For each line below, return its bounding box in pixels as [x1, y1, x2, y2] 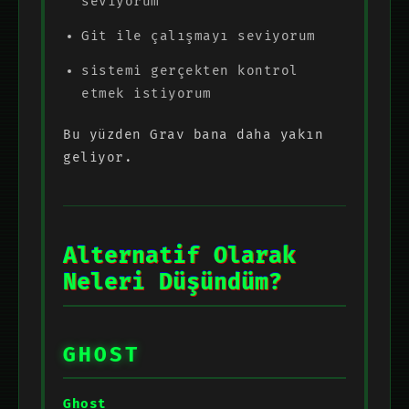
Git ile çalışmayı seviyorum [81, 27, 316, 44]
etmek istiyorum [81, 85, 212, 101]
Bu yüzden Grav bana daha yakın [63, 126, 323, 142]
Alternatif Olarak [63, 242, 296, 269]
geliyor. [63, 149, 132, 165]
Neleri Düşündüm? [63, 268, 282, 296]
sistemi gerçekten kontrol [81, 62, 299, 79]
